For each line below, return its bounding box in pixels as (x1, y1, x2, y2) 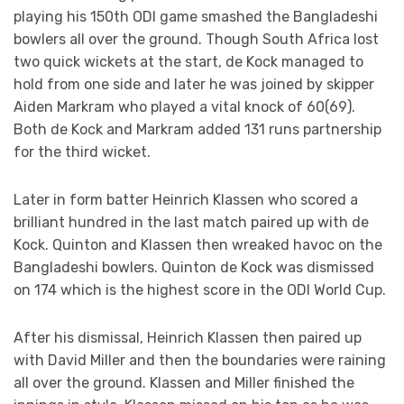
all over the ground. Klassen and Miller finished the (14, 374, 354, 392)
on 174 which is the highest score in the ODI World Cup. (14, 281, 386, 299)
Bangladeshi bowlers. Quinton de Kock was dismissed (14, 259, 374, 277)
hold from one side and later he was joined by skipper (14, 76, 374, 94)
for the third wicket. (14, 143, 151, 161)
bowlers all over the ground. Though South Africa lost (14, 31, 379, 49)
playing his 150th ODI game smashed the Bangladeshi (14, 8, 378, 26)
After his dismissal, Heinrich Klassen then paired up (14, 329, 362, 347)
